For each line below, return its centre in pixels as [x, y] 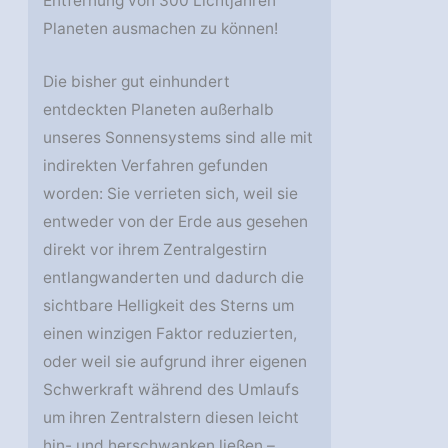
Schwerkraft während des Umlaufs [171, 389]
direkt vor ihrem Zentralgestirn [155, 249]
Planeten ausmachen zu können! [161, 29]
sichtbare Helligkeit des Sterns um [169, 305]
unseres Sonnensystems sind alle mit [178, 137]
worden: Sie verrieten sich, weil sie [171, 193]
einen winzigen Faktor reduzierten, [170, 333]
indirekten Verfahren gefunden [156, 165]
